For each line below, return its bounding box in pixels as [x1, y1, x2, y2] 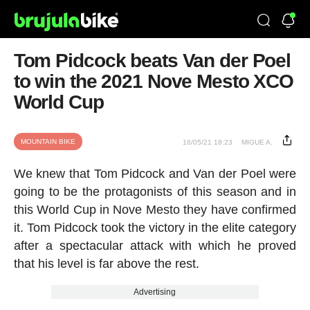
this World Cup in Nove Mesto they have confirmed [13, 203, 297, 217]
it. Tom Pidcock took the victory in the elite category [13, 221, 297, 235]
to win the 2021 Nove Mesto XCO [13, 71, 294, 92]
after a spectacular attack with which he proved [13, 239, 297, 253]
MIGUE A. [241, 138, 273, 146]
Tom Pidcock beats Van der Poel [13, 50, 291, 71]
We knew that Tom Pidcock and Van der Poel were [13, 167, 297, 181]
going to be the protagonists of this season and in [13, 185, 297, 199]
